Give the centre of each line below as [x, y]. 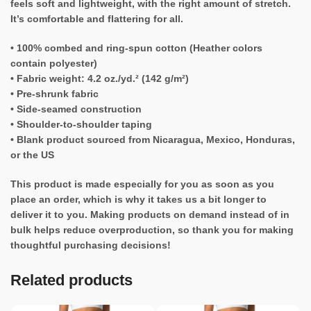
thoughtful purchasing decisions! [91, 245]
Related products [72, 280]
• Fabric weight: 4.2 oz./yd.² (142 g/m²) [100, 79]
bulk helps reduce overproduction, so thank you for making [152, 230]
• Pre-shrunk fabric [54, 94]
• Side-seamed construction [76, 109]
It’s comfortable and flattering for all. [97, 19]
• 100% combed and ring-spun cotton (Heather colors [136, 48]
